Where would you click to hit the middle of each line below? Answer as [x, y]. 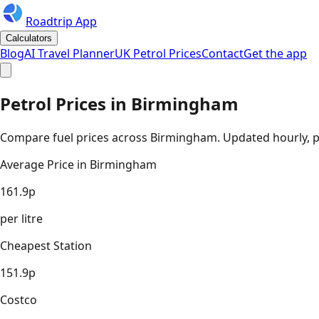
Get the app [275, 53]
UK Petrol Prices [158, 53]
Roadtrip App [61, 21]
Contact [223, 53]
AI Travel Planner [69, 53]
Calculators [29, 38]
